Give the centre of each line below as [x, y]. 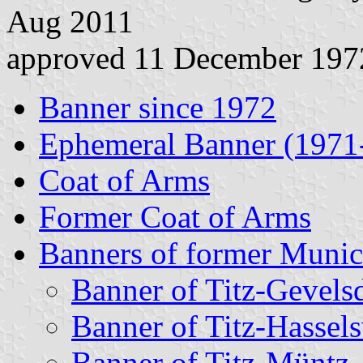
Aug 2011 [70, 21]
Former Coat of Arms [175, 216]
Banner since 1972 [158, 107]
